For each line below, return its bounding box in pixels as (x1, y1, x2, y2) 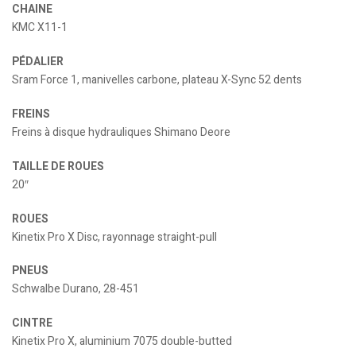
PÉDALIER (12, 53, 64, 71)
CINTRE (12, 315, 52, 332)
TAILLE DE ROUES (12, 157, 104, 175)
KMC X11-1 (12, 19, 68, 37)
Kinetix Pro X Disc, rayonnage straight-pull (12, 228, 217, 246)
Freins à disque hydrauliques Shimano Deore (12, 123, 230, 141)
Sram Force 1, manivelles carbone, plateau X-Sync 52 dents (12, 72, 302, 89)
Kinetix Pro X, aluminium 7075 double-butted (12, 333, 232, 350)
